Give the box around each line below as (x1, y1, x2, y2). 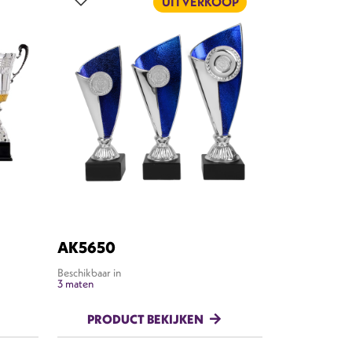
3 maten (57, 276, 93, 291)
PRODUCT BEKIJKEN (86, 310, 203, 327)
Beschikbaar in (57, 265, 121, 280)
